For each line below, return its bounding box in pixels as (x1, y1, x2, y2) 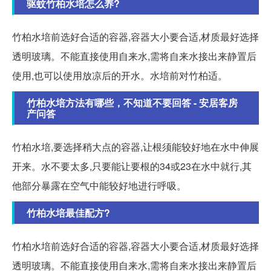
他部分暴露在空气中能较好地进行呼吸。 (12, 178, 186, 192)
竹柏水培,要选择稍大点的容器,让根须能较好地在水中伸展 (12, 139, 259, 154)
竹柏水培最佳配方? (27, 205, 110, 220)
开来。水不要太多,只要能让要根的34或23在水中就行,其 (12, 158, 252, 173)
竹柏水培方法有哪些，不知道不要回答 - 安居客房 (27, 95, 238, 109)
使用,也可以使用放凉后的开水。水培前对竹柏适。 (12, 68, 227, 82)
